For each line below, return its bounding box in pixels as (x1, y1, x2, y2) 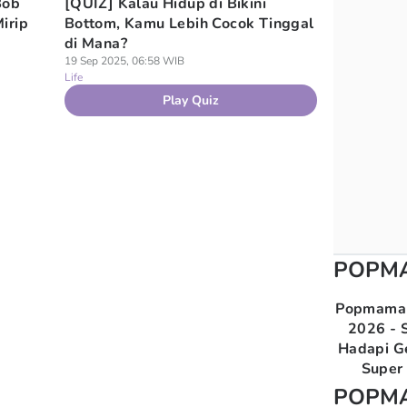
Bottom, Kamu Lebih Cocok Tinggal (64, 14, 314, 34)
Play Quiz (163, 92, 220, 109)
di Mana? (64, 34, 127, 54)
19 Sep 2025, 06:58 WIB (64, 54, 184, 68)
